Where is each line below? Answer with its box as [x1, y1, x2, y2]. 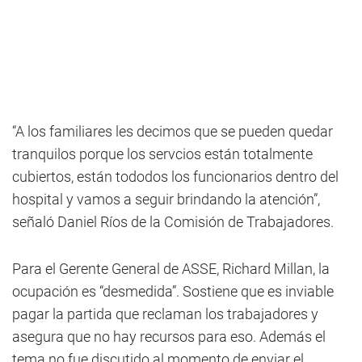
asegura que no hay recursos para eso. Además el [12, 328, 326, 345]
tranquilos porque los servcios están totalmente [12, 145, 313, 162]
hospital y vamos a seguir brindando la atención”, [12, 191, 320, 208]
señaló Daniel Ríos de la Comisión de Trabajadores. [12, 213, 334, 230]
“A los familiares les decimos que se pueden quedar [12, 123, 333, 140]
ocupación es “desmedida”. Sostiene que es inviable [12, 283, 334, 300]
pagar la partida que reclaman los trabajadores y [12, 305, 318, 322]
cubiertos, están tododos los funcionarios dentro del [12, 168, 339, 185]
